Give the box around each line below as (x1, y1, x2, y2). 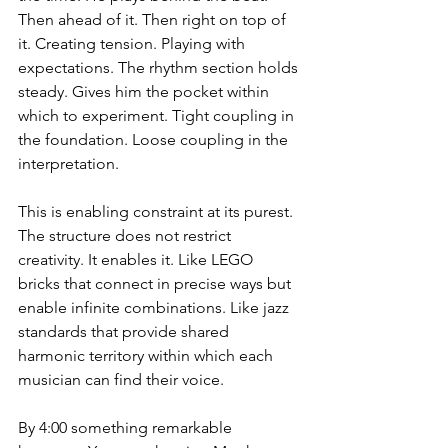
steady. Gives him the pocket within (18, 82, 273, 102)
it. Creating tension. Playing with (18, 34, 249, 54)
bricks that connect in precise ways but (18, 274, 295, 294)
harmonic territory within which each (18, 346, 277, 366)
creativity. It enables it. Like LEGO (18, 250, 257, 270)
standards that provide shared (18, 322, 233, 342)
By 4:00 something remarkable (18, 418, 236, 438)
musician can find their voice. (18, 370, 224, 390)
